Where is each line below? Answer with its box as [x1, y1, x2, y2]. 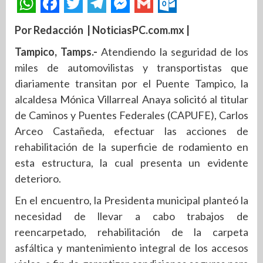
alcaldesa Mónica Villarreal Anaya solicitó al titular [15, 93, 248, 106]
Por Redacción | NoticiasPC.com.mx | [15, 23, 190, 36]
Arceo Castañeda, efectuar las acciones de [15, 124, 248, 137]
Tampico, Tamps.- [15, 45, 102, 58]
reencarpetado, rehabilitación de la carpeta [15, 225, 248, 238]
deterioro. [15, 172, 61, 185]
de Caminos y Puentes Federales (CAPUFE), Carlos [15, 109, 248, 122]
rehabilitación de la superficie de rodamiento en [15, 140, 248, 153]
